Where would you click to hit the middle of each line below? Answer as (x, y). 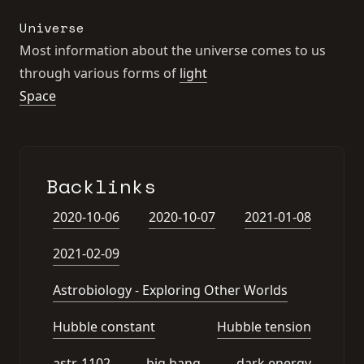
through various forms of (100, 73)
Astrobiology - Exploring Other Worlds (170, 290)
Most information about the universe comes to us (173, 50)
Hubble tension (264, 327)
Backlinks (101, 186)
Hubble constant (104, 327)
